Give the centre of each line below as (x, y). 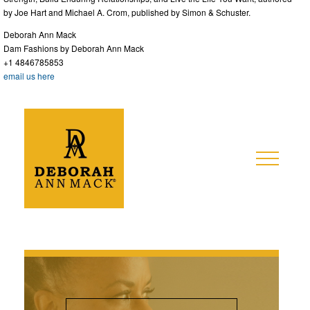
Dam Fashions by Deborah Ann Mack (74, 48)
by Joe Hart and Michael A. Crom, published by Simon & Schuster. (127, 12)
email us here (29, 76)
